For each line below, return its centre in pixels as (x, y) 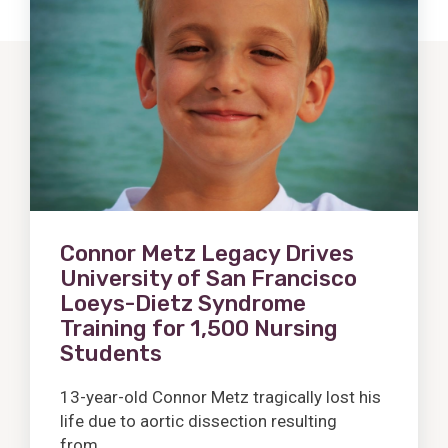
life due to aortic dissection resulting (198, 421)
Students (111, 354)
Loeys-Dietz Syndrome (183, 304)
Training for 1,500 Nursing (199, 329)
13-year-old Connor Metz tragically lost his (220, 397)
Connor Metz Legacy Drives (207, 254)
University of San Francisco (208, 279)
